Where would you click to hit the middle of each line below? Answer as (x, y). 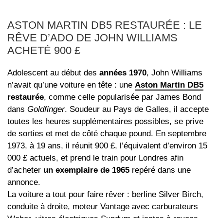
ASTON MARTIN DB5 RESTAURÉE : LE (105, 25)
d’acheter (25, 170)
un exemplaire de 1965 (86, 170)
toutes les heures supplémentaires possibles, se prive (105, 122)
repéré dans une (160, 170)
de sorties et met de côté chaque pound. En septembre (107, 134)
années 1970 (123, 73)
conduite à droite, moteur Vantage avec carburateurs (103, 207)
